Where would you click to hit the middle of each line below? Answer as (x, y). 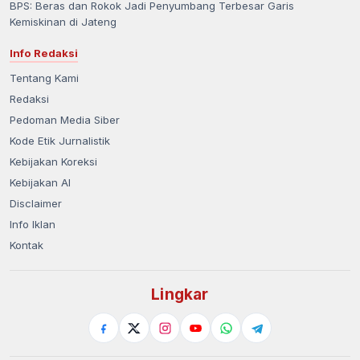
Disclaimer (36, 204)
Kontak (27, 245)
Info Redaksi (44, 53)
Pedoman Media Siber (65, 120)
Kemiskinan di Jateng (63, 22)
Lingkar (180, 295)
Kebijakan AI (40, 183)
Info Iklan (33, 225)
